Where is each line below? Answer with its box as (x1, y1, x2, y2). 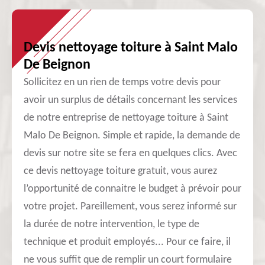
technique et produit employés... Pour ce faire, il (24, 237, 231, 248)
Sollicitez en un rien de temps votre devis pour (24, 77, 221, 88)
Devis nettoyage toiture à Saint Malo (24, 41, 238, 55)
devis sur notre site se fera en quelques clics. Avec (24, 148, 237, 159)
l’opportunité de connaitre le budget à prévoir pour (24, 183, 241, 195)
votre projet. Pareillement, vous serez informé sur (24, 201, 237, 212)
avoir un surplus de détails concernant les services (24, 95, 237, 106)
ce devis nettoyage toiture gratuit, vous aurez (24, 166, 217, 177)
